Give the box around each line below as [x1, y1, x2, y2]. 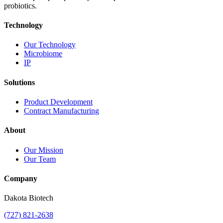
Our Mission [24, 145, 63, 154]
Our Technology [24, 40, 76, 49]
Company [4, 174, 37, 183]
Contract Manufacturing [24, 107, 99, 115]
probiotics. [4, 1, 37, 10]
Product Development [24, 98, 93, 106]
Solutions [4, 78, 35, 87]
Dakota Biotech [4, 194, 53, 203]
